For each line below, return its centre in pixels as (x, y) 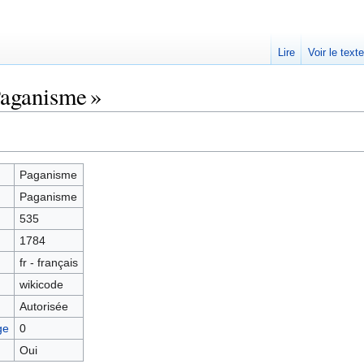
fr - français (48, 262)
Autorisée (43, 306)
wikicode (41, 284)
